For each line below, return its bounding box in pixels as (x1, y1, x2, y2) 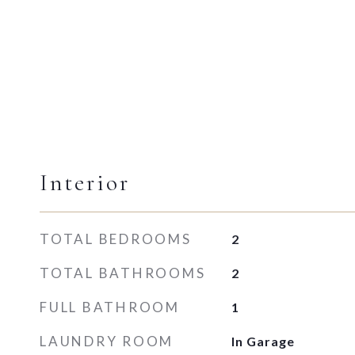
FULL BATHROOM (40, 299, 180, 315)
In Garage (231, 334, 295, 349)
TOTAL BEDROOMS (40, 231, 192, 247)
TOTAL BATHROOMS (40, 265, 206, 281)
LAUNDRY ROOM (40, 333, 174, 349)
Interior (40, 169, 130, 197)
